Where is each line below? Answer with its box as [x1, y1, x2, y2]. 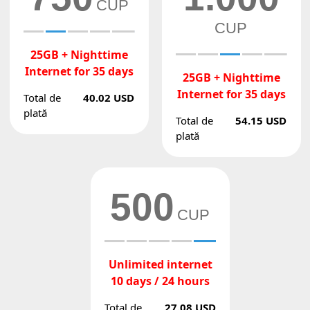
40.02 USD [83, 91, 135, 104]
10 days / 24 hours [111, 273, 210, 289]
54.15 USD [235, 113, 287, 127]
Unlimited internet [108, 257, 212, 272]
